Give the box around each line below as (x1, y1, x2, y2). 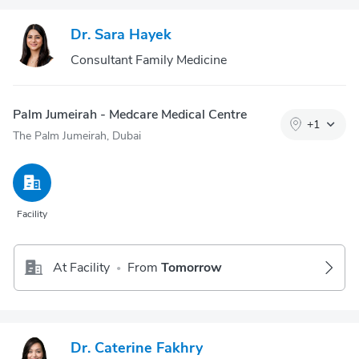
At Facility (53, 259, 110, 276)
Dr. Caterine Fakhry (71, 338, 203, 357)
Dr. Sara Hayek (71, 25, 171, 44)
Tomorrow (161, 259, 222, 276)
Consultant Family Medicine (71, 51, 227, 69)
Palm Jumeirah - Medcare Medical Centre (13, 106, 247, 123)
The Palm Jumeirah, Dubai (13, 128, 141, 143)
